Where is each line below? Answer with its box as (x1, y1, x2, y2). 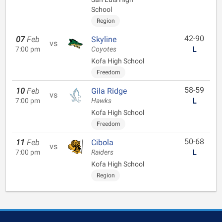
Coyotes (91, 45, 116, 54)
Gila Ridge (91, 86, 127, 96)
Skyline (91, 35, 116, 44)
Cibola (91, 138, 113, 147)
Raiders (91, 148, 113, 157)
